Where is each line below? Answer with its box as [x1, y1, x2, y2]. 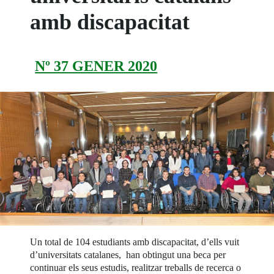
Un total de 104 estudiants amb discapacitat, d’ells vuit [30, 236, 240, 247]
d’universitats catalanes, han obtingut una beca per [30, 249, 226, 260]
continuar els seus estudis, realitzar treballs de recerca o [30, 262, 242, 273]
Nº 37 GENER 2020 [35, 57, 158, 74]
